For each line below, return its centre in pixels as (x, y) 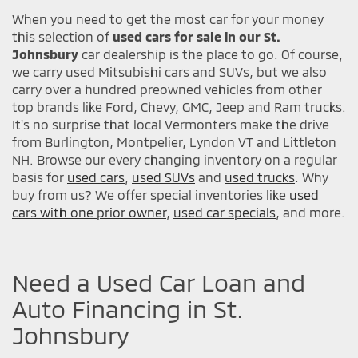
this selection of (62, 37)
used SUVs (163, 177)
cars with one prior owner (89, 213)
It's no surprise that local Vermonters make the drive (171, 125)
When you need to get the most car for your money (168, 19)
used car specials (225, 213)
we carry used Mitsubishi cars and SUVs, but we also (169, 72)
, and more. (310, 213)
